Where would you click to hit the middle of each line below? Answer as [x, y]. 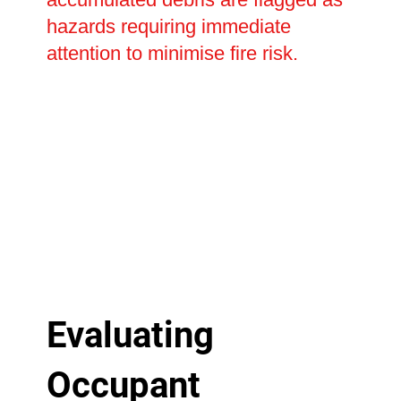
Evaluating [130, 335]
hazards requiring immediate [168, 27]
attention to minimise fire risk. [172, 54]
